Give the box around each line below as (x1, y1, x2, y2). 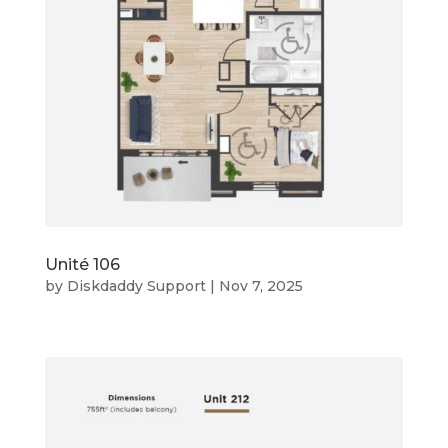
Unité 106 (44, 254, 120, 274)
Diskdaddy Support (66, 276, 206, 295)
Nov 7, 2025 (218, 276, 303, 295)
